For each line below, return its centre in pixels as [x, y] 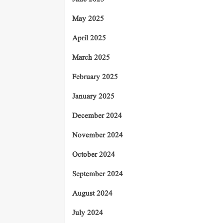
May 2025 [88, 19]
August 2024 [92, 194]
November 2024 [98, 136]
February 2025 [95, 78]
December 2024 [97, 116]
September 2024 [98, 175]
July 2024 [88, 214]
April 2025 [89, 39]
